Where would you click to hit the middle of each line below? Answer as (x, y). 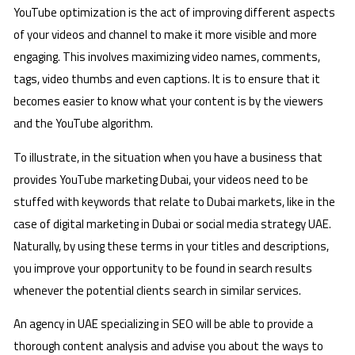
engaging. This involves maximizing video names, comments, (167, 57)
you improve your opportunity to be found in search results (163, 268)
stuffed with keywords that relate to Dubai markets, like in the (174, 201)
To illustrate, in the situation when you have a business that (168, 157)
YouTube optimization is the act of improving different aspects (174, 13)
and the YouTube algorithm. (83, 124)
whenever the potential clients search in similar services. (157, 290)
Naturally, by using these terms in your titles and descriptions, (171, 246)
